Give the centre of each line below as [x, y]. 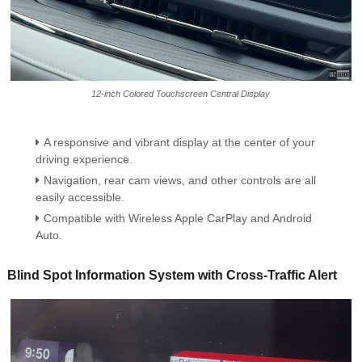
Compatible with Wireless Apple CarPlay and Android [177, 219]
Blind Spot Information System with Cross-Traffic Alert [172, 275]
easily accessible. [80, 198]
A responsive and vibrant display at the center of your [179, 143]
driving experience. [84, 160]
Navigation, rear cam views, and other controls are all [179, 181]
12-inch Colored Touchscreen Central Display [181, 94]
